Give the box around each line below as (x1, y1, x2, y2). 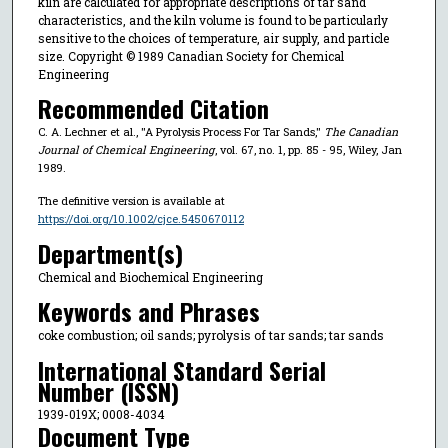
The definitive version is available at (37, 193, 225, 209)
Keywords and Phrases (37, 293, 260, 330)
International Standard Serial (37, 351, 326, 388)
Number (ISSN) (37, 372, 179, 409)
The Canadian (323, 124, 398, 140)
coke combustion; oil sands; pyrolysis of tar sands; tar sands (37, 327, 384, 344)
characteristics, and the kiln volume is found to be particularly (37, 11, 388, 28)
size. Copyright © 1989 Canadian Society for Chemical (37, 47, 344, 64)
